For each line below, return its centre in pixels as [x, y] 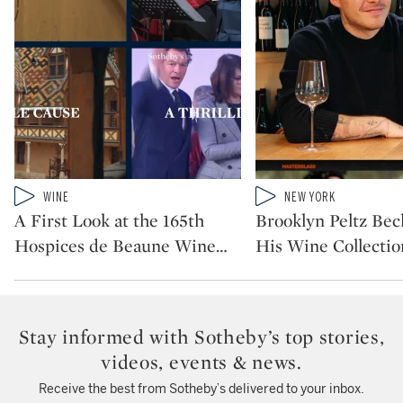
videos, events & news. [201, 362]
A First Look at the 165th [109, 220]
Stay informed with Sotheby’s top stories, [201, 336]
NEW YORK [310, 197]
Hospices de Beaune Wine [115, 246]
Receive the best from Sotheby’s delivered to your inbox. [201, 389]
